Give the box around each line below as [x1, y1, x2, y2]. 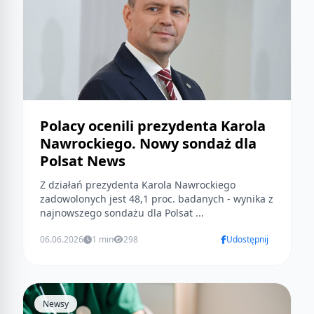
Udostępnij [226, 233, 268, 246]
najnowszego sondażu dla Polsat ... [40, 206, 204, 220]
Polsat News [40, 151, 125, 171]
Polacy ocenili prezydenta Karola [40, 116, 266, 136]
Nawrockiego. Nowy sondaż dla [40, 134, 257, 153]
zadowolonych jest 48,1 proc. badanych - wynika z [40, 192, 273, 206]
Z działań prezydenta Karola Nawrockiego [40, 178, 235, 192]
